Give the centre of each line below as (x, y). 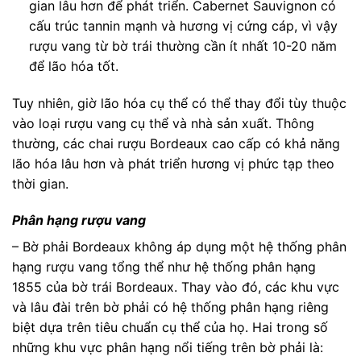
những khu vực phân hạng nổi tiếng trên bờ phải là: (168, 348)
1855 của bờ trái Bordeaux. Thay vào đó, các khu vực (176, 287)
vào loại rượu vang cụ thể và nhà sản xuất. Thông (163, 123)
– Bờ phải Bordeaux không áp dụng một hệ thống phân (179, 247)
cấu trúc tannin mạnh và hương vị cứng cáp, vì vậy (183, 25)
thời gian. (40, 183)
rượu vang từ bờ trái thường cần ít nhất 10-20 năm (183, 46)
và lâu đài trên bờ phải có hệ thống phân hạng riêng (170, 307)
